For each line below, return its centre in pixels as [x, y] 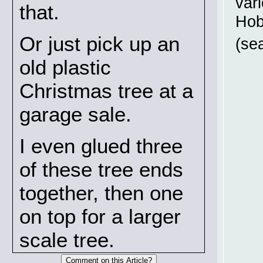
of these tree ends [101, 170]
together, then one [101, 193]
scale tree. [67, 240]
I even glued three [101, 146]
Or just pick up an [100, 43]
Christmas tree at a [106, 90]
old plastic [65, 67]
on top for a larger [100, 217]
